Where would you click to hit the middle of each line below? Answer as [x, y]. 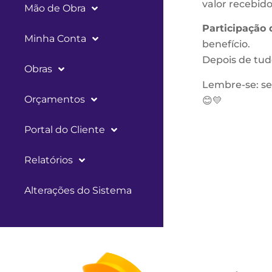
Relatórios [49, 160]
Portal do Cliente [65, 130]
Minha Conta [55, 39]
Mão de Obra [55, 8]
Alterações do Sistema [78, 190]
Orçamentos [55, 99]
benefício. [226, 44]
